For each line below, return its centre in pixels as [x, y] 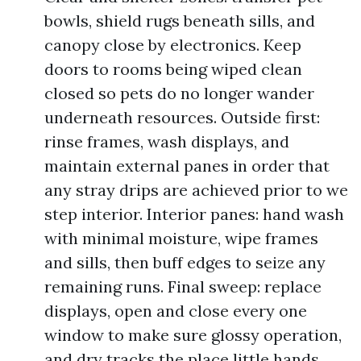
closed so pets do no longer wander [179, 93]
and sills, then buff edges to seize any [185, 262]
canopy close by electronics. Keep [173, 45]
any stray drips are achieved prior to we [196, 190]
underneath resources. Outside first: [182, 117]
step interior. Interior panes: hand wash [194, 214]
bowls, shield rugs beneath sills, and [180, 21]
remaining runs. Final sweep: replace [183, 286]
